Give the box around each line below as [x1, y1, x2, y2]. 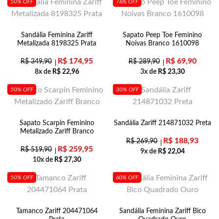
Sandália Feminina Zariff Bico [119, 208, 206, 215]
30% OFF [116, 87, 139, 92]
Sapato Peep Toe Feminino [123, 32, 202, 39]
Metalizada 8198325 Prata [17, 40, 96, 47]
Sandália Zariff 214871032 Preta [113, 120, 211, 127]
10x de [32, 156, 54, 163]
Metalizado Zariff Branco [20, 128, 94, 135]
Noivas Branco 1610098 [126, 40, 199, 47]
